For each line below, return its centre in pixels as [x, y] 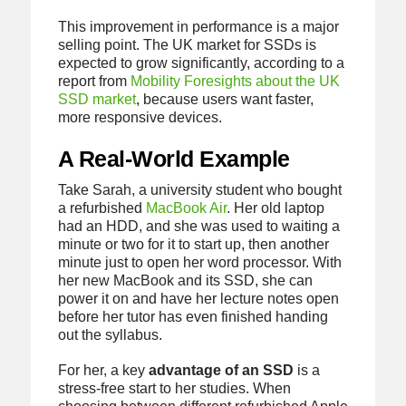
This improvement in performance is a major [198, 27]
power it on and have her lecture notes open [198, 298]
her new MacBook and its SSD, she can [185, 280]
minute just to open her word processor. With [199, 262]
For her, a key [103, 370]
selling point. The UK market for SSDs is [187, 45]
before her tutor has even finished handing [193, 316]
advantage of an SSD [221, 370]
